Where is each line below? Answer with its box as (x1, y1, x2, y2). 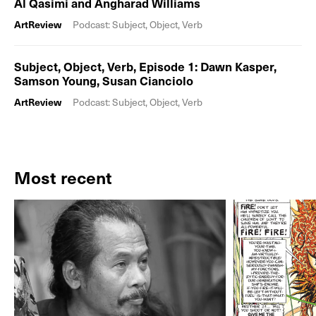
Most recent (14, 164, 112, 190)
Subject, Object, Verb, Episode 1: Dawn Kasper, (14, 57, 276, 75)
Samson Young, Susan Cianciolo (14, 71, 193, 90)
